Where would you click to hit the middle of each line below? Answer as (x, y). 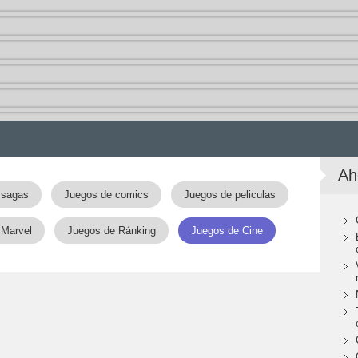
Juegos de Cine (227, 231)
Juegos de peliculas (230, 195)
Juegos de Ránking (111, 231)
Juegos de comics (106, 195)
